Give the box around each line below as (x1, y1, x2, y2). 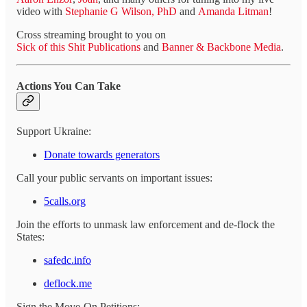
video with (16, 5, 65, 17)
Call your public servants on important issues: (16, 172, 212, 184)
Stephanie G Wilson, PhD (65, 5, 177, 17)
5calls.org (44, 195, 86, 208)
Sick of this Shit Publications (16, 40, 140, 53)
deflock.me (44, 278, 92, 290)
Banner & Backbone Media (162, 40, 281, 53)
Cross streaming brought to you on (16, 28, 166, 40)
